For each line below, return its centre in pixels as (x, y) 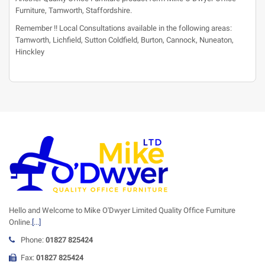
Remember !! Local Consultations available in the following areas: (124, 28)
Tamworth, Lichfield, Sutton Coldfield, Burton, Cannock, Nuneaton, (125, 40)
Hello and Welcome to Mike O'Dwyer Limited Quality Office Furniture (122, 210)
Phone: (33, 240)
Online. (20, 222)
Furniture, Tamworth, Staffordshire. (74, 10)
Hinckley (30, 52)
